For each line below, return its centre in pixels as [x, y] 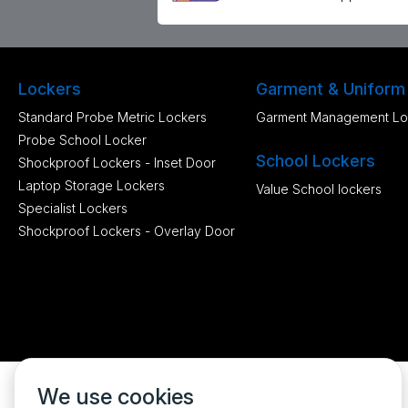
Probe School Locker [82, 139]
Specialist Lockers [73, 208]
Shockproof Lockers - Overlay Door [127, 230]
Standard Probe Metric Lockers [112, 117]
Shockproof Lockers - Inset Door [117, 162]
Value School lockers [318, 189]
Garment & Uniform [330, 88]
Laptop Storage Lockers [92, 185]
